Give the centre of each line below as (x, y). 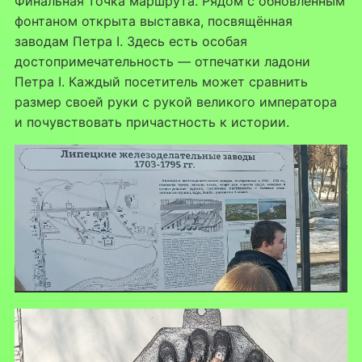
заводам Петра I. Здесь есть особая (130, 41)
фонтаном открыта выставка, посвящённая (153, 21)
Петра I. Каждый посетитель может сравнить (161, 81)
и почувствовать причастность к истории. (152, 122)
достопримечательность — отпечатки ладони (162, 61)
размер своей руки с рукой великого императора (175, 101)
